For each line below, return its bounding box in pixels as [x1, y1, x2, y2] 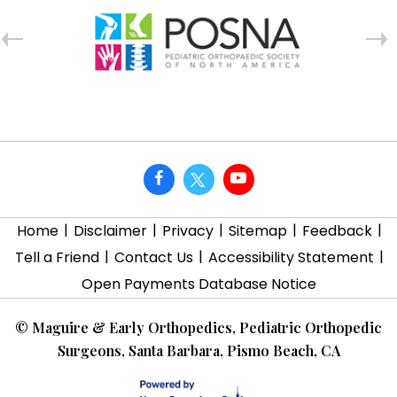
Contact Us [114, 247, 193, 269]
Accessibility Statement [208, 247, 374, 269]
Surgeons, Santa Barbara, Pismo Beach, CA [57, 341, 340, 361]
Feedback [302, 221, 372, 242]
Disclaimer [74, 221, 147, 242]
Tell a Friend [15, 247, 99, 269]
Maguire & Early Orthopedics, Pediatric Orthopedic [32, 318, 382, 338]
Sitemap [229, 221, 287, 242]
